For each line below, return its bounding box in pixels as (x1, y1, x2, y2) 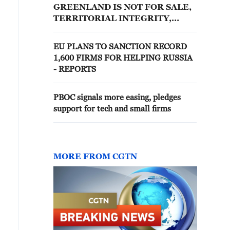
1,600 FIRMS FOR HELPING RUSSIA (53, 53, 193, 62)
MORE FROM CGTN (53, 151, 137, 161)
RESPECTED (53, 59, 107, 68)
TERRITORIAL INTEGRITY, (53, 13, 171, 23)
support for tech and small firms (53, 104, 171, 113)
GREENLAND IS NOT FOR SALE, (53, 2, 191, 11)
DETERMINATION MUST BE (53, 47, 174, 56)
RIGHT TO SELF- (53, 36, 126, 45)
